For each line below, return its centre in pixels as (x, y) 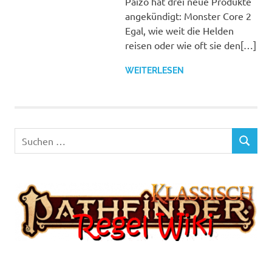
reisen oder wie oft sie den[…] (190, 45)
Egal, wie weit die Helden (179, 30)
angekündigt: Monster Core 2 (188, 15)
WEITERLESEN (154, 70)
